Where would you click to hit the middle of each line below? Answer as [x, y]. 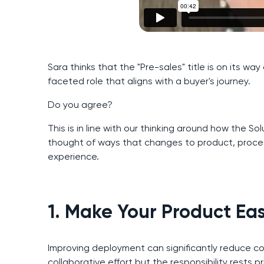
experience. [73, 156]
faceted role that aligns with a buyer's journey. [149, 81]
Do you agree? [80, 104]
